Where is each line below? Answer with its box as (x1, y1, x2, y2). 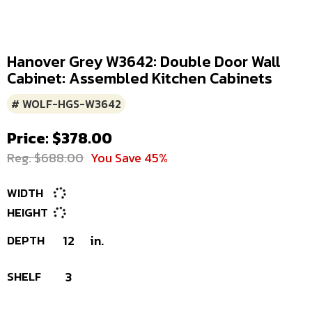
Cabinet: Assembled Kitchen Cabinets (7, 66, 272, 90)
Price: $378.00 (7, 126, 112, 150)
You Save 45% (91, 148, 168, 167)
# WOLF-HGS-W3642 (11, 95, 121, 112)
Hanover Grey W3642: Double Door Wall (7, 49, 281, 73)
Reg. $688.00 (7, 148, 84, 167)
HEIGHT (7, 203, 48, 222)
